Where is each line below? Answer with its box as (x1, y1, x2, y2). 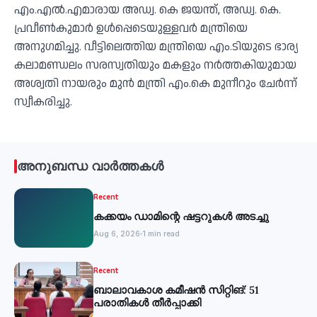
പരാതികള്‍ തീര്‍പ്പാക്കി (93, 296, 201, 309)
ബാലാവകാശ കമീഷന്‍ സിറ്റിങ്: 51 (93, 283, 259, 296)
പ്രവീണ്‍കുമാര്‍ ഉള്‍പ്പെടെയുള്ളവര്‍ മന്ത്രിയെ (14, 20, 248, 37)
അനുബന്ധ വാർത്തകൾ (17, 158, 163, 174)
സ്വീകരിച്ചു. (14, 93, 72, 110)
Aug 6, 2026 (93, 229, 140, 238)
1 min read (142, 229, 180, 238)
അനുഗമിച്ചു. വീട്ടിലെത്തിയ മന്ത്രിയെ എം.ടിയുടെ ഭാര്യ (14, 38, 299, 55)
